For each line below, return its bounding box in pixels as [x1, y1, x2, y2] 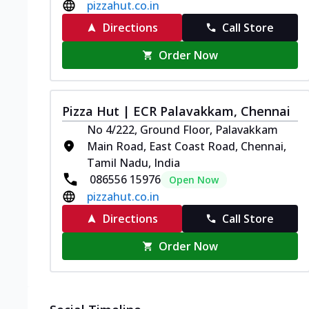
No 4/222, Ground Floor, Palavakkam [87, 121, 278, 137]
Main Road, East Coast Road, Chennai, [87, 138, 286, 154]
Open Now [169, 172, 219, 186]
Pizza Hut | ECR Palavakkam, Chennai [62, 102, 290, 119]
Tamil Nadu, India [87, 154, 180, 170]
